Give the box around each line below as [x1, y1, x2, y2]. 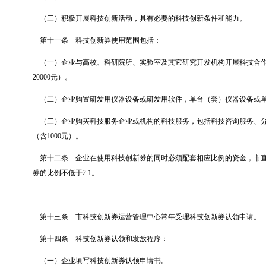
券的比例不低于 [33, 169, 83, 178]
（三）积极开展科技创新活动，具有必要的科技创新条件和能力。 [40, 14, 246, 23]
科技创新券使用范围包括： [75, 36, 161, 45]
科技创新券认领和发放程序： [75, 235, 168, 243]
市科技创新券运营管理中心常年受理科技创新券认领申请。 [75, 213, 261, 221]
